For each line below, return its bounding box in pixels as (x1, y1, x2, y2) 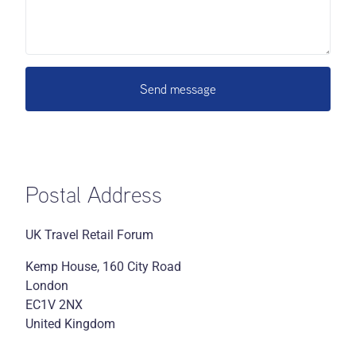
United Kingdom (25, 315, 116, 331)
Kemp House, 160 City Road (25, 258, 182, 274)
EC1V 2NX (25, 296, 83, 312)
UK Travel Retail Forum (25, 226, 154, 242)
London (25, 277, 69, 293)
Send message (140, 80, 216, 97)
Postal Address (25, 180, 163, 208)
